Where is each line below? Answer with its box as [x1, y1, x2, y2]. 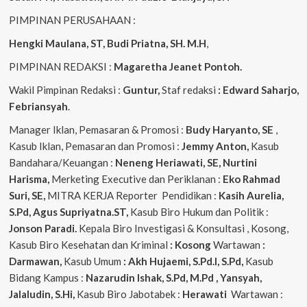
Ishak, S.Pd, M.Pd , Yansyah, [136, 271, 262, 284]
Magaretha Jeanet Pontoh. [113, 60, 242, 73]
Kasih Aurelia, [218, 189, 284, 202]
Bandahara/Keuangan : [8, 156, 115, 169]
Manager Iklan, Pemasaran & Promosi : [8, 123, 186, 136]
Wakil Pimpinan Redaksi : [8, 84, 121, 97]
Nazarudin [85, 271, 135, 284]
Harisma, [8, 173, 51, 186]
